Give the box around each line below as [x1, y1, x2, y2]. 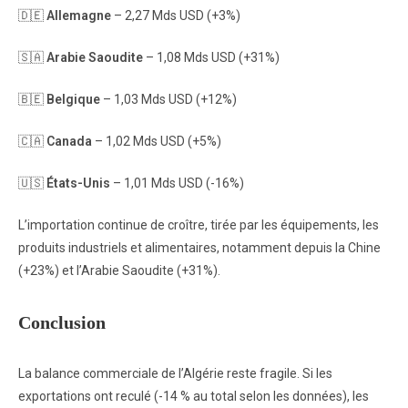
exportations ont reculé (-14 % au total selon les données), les [18, 389, 369, 403]
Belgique [44, 92, 100, 107]
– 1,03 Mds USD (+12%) [100, 92, 237, 107]
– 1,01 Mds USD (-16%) [110, 176, 244, 190]
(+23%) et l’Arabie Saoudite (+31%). [18, 263, 220, 278]
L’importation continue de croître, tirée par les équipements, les [18, 218, 379, 232]
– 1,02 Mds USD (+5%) [92, 134, 221, 148]
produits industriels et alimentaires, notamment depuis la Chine [18, 240, 381, 255]
